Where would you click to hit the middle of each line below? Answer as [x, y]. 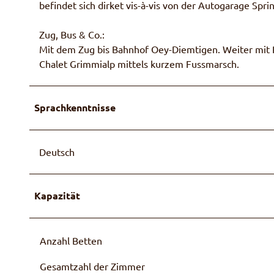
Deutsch [57, 151]
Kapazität [57, 195]
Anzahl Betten [71, 240]
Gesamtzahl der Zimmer [92, 266]
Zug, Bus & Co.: [72, 34]
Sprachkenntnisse [75, 107]
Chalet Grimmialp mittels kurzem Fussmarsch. [139, 63]
